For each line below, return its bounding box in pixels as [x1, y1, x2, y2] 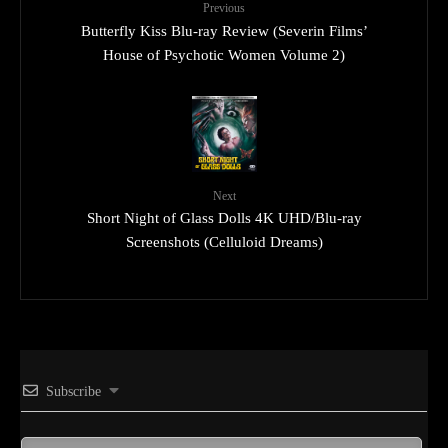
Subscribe [46, 383, 101, 399]
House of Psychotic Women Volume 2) [103, 46, 345, 62]
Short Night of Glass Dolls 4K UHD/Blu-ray [86, 209, 362, 226]
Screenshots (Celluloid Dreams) [125, 233, 323, 250]
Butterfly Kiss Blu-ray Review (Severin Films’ [80, 22, 368, 38]
